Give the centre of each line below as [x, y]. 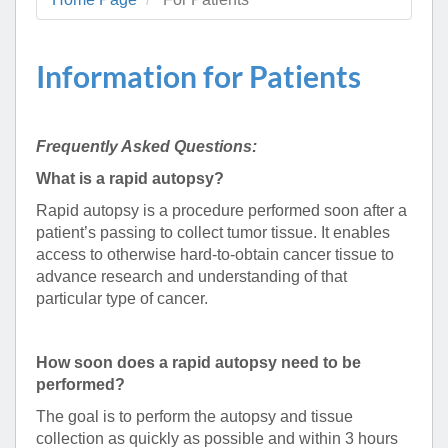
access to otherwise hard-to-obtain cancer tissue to [215, 255]
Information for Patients [198, 76]
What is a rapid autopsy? [130, 179]
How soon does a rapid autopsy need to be [198, 363]
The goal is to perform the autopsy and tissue [194, 417]
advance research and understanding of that [191, 277]
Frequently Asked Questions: [146, 147]
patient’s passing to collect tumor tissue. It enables [213, 233]
